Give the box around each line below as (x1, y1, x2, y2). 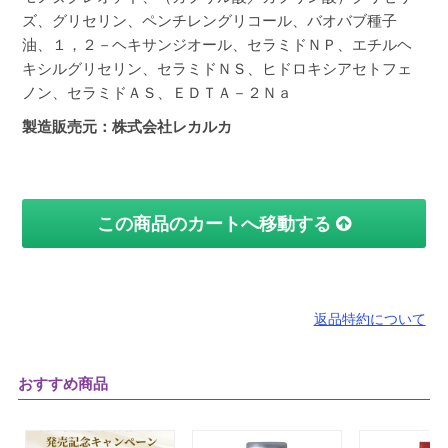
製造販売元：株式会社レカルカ (22, 118, 233, 136)
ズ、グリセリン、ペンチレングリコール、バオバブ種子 (22, 12, 398, 30)
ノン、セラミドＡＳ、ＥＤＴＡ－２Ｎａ (22, 84, 293, 102)
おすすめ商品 (17, 375, 108, 393)
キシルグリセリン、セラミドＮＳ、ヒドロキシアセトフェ (22, 60, 413, 78)
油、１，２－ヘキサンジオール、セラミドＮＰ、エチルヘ (22, 36, 413, 54)
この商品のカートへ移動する (97, 214, 336, 235)
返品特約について (313, 311, 426, 328)
